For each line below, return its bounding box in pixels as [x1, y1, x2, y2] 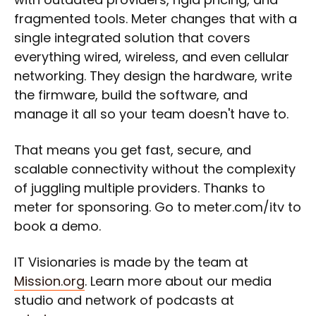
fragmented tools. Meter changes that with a [14, 10, 297, 28]
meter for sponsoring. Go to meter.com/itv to [14, 198, 301, 216]
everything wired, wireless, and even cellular [14, 48, 289, 66]
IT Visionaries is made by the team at [14, 253, 248, 271]
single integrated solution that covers [14, 29, 250, 47]
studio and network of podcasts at [14, 291, 234, 309]
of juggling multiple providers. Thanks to [14, 179, 265, 197]
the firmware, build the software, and [14, 86, 248, 104]
